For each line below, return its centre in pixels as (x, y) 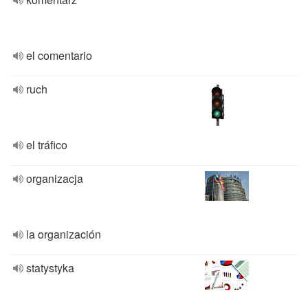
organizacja (55, 178)
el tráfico (47, 145)
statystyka (50, 268)
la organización (64, 234)
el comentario (59, 55)
